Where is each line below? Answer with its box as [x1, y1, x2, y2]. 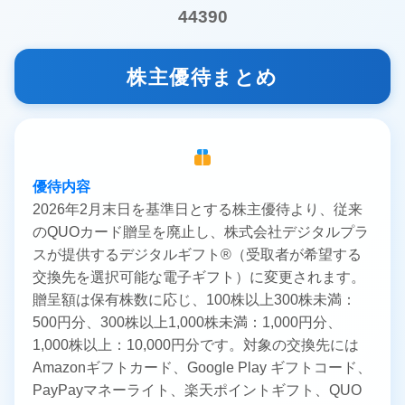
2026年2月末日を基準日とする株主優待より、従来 [33, 202, 363, 218]
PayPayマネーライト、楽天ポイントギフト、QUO [33, 382, 362, 399]
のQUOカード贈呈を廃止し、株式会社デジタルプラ [33, 224, 369, 240]
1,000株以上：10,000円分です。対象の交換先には [33, 337, 359, 353]
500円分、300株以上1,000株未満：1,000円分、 [33, 315, 342, 331]
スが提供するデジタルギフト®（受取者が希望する [33, 247, 362, 263]
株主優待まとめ [127, 66, 278, 89]
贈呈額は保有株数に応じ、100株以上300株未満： [33, 292, 356, 308]
